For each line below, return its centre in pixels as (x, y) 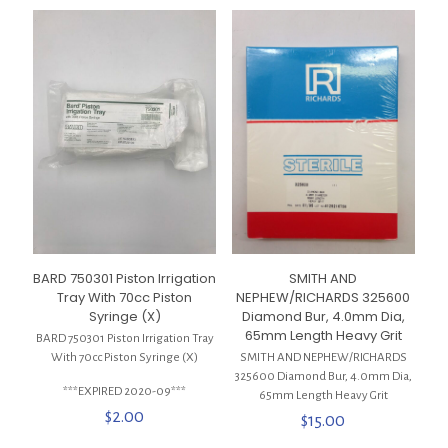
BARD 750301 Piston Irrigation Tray (124, 339)
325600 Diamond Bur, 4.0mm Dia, (323, 377)
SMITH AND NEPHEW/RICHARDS (323, 358)
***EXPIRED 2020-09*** (125, 392)
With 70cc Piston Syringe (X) (125, 358)
